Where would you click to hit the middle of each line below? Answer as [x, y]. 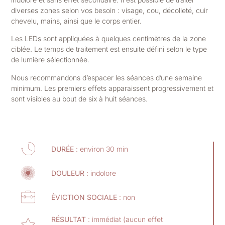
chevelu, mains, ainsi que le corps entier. [77, 21]
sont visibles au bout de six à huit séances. [80, 98]
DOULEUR [68, 173]
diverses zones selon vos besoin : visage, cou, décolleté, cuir [110, 10]
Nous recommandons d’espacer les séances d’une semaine [107, 77]
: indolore [100, 173]
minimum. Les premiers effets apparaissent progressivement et [113, 88]
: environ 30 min [101, 149]
